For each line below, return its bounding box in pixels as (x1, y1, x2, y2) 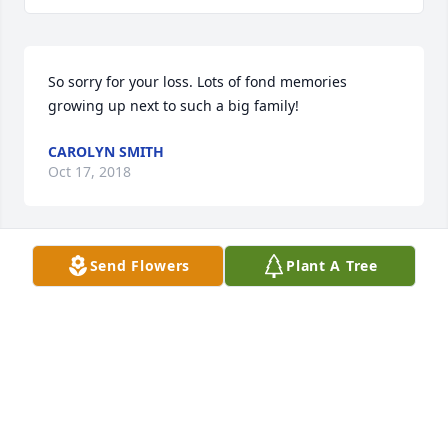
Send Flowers (89, 256, 191, 275)
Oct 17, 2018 (48, 162, 131, 182)
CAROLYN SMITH (48, 142, 164, 162)
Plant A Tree (286, 256, 378, 275)
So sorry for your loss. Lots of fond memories (48, 72, 347, 92)
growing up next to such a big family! (48, 96, 299, 116)
